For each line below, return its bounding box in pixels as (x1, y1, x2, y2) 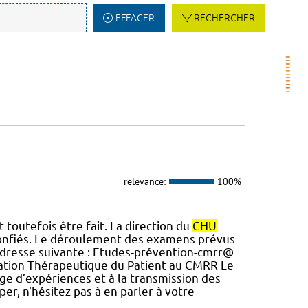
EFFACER (115, 12, 155, 23)
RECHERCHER (194, 12, 255, 23)
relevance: (123, 175, 166, 188)
